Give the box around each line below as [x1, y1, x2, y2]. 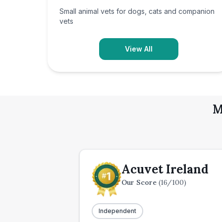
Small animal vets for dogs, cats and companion [59, 7, 215, 15]
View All [125, 45, 153, 53]
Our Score [121, 178, 159, 187]
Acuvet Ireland [121, 162, 209, 177]
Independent [99, 207, 136, 215]
